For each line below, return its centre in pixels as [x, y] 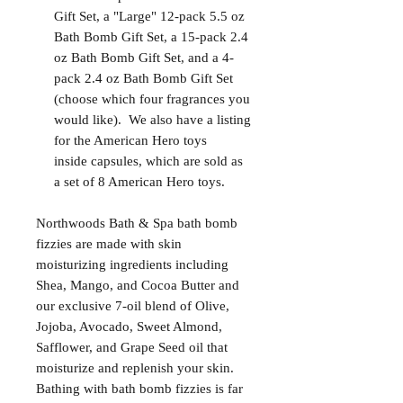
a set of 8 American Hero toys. [139, 182]
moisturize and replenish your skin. [135, 368]
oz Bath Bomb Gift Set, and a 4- [144, 58]
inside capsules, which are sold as [148, 161]
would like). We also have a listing [152, 120]
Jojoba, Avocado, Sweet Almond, [129, 327]
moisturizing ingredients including [132, 265]
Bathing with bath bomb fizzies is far [139, 389]
